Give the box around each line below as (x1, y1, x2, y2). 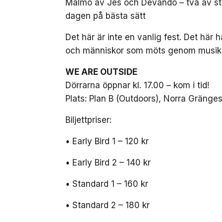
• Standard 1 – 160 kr (65, 178, 148, 189)
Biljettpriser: (65, 114, 111, 125)
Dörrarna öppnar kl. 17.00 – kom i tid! (65, 80, 209, 90)
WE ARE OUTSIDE (65, 66, 137, 77)
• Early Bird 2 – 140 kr (65, 157, 151, 167)
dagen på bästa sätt (65, 10, 146, 21)
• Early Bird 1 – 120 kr (65, 136, 149, 146)
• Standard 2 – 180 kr (65, 200, 150, 210)
